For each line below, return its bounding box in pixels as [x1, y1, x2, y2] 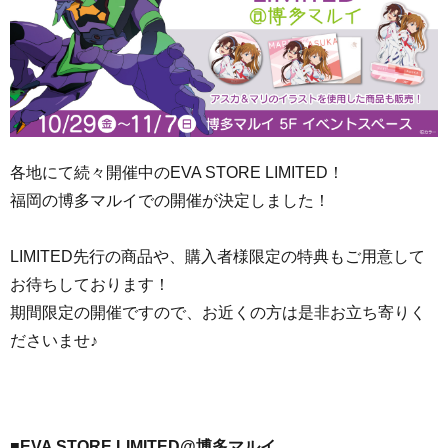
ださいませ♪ [10, 332, 98, 350]
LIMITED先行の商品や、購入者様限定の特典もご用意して [10, 248, 425, 266]
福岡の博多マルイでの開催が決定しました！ [10, 192, 330, 210]
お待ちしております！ [10, 276, 170, 294]
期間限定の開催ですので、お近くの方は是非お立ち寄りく [10, 304, 426, 322]
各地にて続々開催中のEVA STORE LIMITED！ [10, 164, 344, 182]
